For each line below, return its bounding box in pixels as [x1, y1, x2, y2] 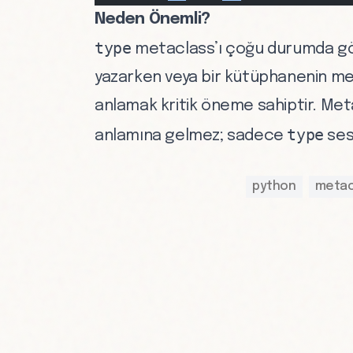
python [252, 180, 296, 193]
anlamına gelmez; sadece [95, 128, 288, 144]
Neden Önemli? [95, 11, 210, 28]
